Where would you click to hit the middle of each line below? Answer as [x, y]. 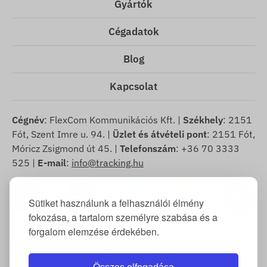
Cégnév [28, 120]
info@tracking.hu [108, 163]
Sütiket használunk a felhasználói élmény [116, 203]
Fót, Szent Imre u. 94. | [62, 134]
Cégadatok [133, 32]
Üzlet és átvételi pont [160, 134]
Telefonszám [148, 149]
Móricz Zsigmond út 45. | [66, 149]
